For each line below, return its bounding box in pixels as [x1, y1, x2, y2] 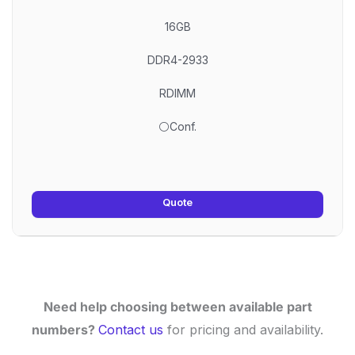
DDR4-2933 [147, 52, 208, 67]
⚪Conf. [158, 119, 197, 133]
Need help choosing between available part [43, 298, 312, 315]
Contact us [98, 321, 163, 338]
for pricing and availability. [163, 321, 323, 338]
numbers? [32, 321, 98, 338]
